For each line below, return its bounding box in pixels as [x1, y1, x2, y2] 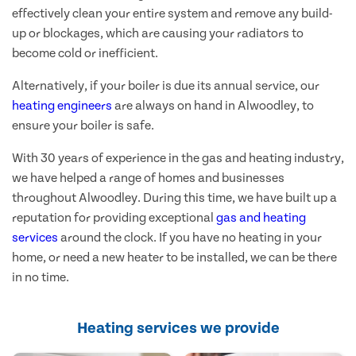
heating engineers [12, 99, 112, 114]
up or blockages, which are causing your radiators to [12, 26, 304, 41]
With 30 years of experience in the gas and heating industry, [12, 151, 344, 166]
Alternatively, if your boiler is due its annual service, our [12, 79, 319, 94]
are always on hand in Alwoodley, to [112, 99, 314, 114]
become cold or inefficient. [12, 46, 161, 61]
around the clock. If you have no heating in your [58, 230, 322, 246]
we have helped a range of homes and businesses [12, 171, 284, 186]
